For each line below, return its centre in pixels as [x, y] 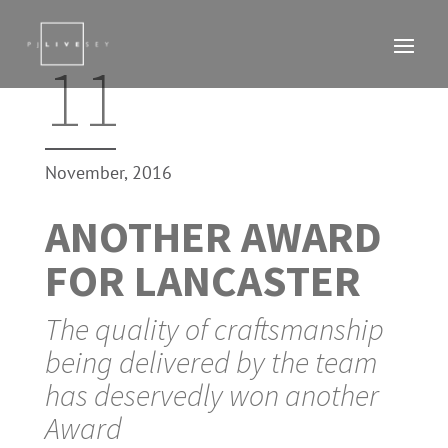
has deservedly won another [211, 395]
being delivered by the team [210, 362]
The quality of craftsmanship [214, 329]
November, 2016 [108, 172]
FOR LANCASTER [202, 280]
